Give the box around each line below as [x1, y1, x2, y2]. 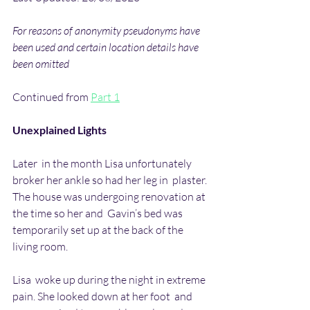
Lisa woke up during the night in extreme [12, 273, 208, 286]
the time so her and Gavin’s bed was [12, 206, 185, 220]
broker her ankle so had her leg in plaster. [12, 173, 209, 187]
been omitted [12, 57, 69, 71]
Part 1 [91, 90, 120, 104]
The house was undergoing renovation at [12, 190, 208, 203]
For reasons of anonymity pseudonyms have [12, 24, 202, 37]
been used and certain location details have [12, 40, 201, 54]
